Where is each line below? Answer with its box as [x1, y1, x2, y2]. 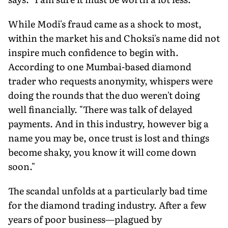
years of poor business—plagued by [8, 212, 162, 226]
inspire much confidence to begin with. [8, 45, 179, 59]
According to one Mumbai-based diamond [8, 59, 191, 73]
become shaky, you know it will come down [8, 145, 196, 159]
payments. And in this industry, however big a [8, 116, 209, 130]
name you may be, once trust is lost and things [8, 130, 209, 145]
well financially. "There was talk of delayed [8, 102, 192, 116]
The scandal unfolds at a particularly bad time [8, 183, 207, 197]
